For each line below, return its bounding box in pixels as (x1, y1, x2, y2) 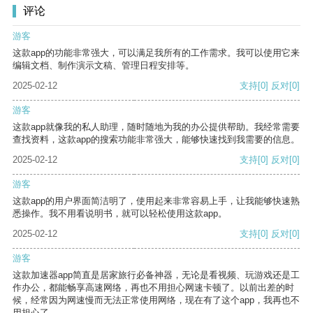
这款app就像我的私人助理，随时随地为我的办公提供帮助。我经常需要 (13, 122, 300, 133)
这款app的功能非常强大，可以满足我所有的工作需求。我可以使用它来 (13, 48, 300, 59)
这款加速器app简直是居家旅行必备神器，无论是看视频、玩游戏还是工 (13, 270, 300, 281)
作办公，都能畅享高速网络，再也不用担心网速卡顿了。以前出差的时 (13, 282, 294, 293)
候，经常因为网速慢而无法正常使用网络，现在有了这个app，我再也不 (13, 295, 300, 306)
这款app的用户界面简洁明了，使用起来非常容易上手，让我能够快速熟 (13, 196, 300, 207)
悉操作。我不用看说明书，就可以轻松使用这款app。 (13, 208, 227, 219)
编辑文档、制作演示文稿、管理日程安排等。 (13, 60, 194, 71)
